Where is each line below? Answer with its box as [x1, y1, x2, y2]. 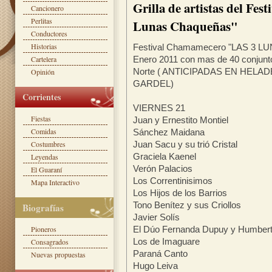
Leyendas [31, 152, 58, 161]
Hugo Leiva [133, 260, 178, 271]
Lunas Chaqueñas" [133, 17, 238, 35]
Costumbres [31, 139, 66, 149]
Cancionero [31, 3, 64, 13]
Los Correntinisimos [133, 175, 212, 186]
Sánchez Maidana [133, 127, 205, 137]
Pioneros [31, 224, 56, 234]
